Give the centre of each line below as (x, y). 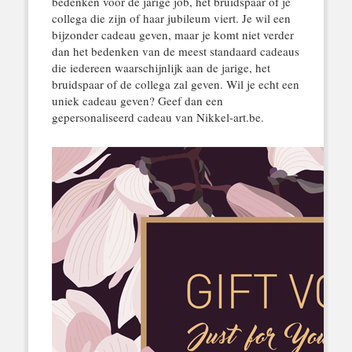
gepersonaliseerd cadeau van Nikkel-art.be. (158, 117)
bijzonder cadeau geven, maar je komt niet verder (172, 34)
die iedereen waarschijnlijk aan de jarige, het (161, 67)
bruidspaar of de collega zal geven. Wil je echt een (175, 84)
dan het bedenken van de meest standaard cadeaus (175, 51)
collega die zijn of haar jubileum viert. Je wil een (171, 18)
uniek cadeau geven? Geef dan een (137, 100)
